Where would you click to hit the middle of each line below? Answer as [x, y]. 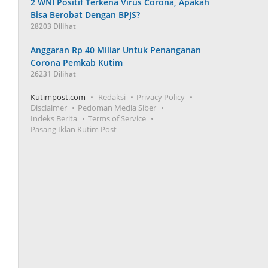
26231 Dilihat [54, 74]
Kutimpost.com [58, 97]
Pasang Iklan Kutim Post [74, 129]
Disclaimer [49, 108]
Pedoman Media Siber [117, 108]
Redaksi [112, 97]
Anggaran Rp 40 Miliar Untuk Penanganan [116, 50]
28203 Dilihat [54, 26]
